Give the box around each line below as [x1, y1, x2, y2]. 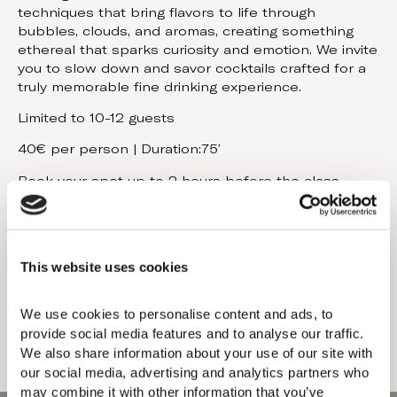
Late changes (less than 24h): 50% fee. [18, 224, 286, 237]
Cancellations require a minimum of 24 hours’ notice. [18, 206, 376, 219]
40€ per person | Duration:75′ [18, 144, 221, 157]
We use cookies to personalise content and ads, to [20, 306, 333, 322]
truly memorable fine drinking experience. [18, 82, 301, 95]
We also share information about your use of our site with [20, 345, 373, 361]
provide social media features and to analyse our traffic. [20, 325, 364, 341]
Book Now [32, 295, 107, 308]
